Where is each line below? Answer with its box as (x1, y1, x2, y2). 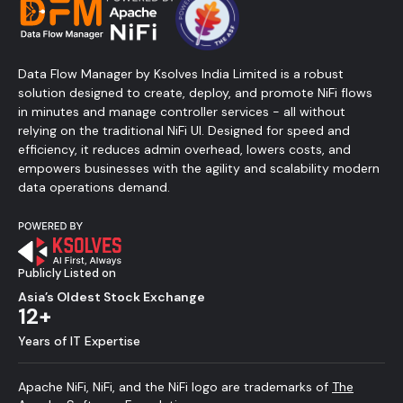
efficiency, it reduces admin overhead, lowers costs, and (18, 141, 351, 157)
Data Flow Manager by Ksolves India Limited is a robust (18, 66, 344, 82)
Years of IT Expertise (18, 333, 140, 349)
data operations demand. (18, 179, 170, 195)
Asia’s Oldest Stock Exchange (18, 289, 205, 305)
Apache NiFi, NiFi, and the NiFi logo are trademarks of (18, 379, 332, 395)
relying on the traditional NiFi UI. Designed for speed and (18, 122, 350, 139)
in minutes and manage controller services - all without (18, 103, 345, 120)
